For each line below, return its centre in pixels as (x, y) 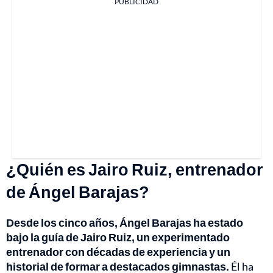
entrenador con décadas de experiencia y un (118, 251)
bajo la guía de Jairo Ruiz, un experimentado (118, 237)
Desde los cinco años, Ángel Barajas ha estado (125, 222)
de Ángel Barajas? (78, 191)
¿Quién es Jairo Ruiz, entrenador (135, 169)
